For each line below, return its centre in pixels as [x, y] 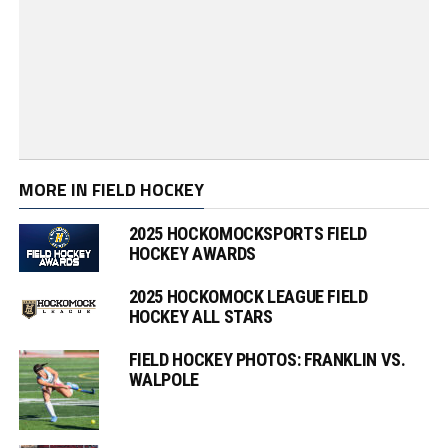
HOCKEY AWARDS [192, 253]
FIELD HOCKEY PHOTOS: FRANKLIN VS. [267, 360]
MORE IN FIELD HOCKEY [111, 189]
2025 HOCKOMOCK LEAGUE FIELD [248, 297]
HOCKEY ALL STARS [200, 317]
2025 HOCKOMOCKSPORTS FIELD [247, 233]
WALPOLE [163, 380]
